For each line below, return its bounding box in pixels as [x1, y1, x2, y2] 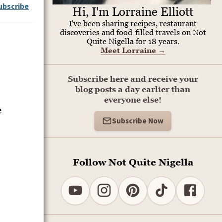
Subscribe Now [112, 115, 164, 126]
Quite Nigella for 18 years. [86, 37, 179, 46]
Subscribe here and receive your [67, 74, 198, 83]
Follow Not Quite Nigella [72, 156, 193, 167]
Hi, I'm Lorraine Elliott [72, 4, 193, 19]
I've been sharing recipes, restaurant [69, 19, 197, 28]
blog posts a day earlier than [75, 85, 190, 94]
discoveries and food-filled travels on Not [59, 28, 206, 37]
